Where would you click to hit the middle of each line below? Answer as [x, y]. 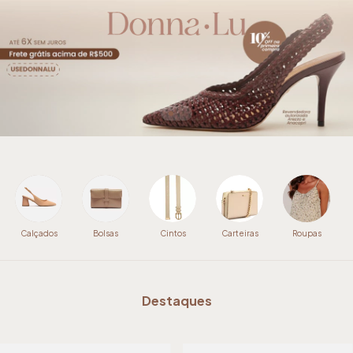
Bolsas [106, 233]
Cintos [173, 233]
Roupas [307, 233]
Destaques [176, 300]
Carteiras [240, 233]
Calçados [39, 233]
